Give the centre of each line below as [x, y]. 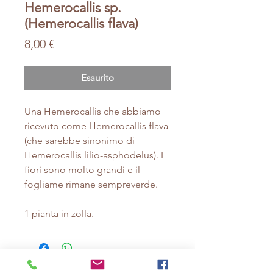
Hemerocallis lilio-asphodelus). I [94, 155]
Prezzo [72, 44]
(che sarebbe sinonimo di [80, 141]
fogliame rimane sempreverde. [91, 185]
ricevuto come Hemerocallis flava [96, 126]
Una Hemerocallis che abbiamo [93, 112]
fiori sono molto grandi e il [82, 170]
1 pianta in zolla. [59, 214]
